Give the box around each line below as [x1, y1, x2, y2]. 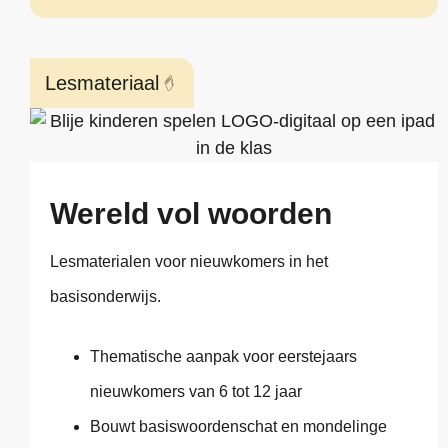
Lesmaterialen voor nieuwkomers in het [50, 253, 328, 271]
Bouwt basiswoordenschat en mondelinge [90, 417, 387, 435]
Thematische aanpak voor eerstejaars [90, 347, 357, 365]
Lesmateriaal [45, 72, 159, 95]
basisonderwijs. [50, 288, 161, 306]
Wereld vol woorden [50, 197, 332, 231]
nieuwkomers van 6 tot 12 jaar [90, 382, 302, 400]
